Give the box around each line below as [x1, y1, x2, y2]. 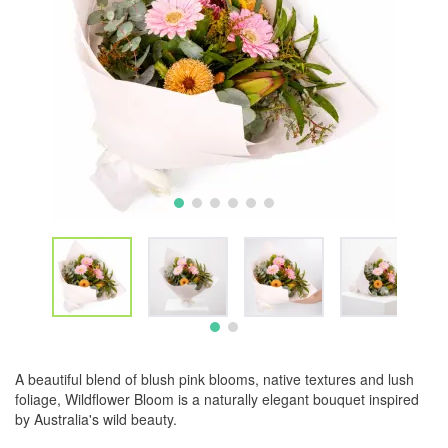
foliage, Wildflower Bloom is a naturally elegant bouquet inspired [15, 389, 419, 409]
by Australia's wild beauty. [15, 409, 177, 429]
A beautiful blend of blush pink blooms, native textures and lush [15, 369, 414, 389]
